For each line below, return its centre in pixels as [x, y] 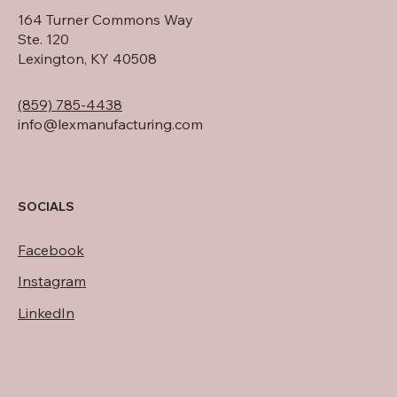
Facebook [51, 250]
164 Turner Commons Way [105, 19]
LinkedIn [46, 313]
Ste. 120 [43, 39]
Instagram [52, 281]
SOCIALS [46, 207]
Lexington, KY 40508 [87, 58]
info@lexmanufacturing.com [110, 124]
